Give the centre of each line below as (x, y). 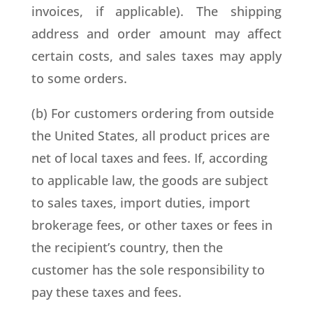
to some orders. (79, 78)
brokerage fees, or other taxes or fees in (152, 225)
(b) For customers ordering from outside (152, 113)
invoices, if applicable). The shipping (156, 11)
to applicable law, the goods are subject (150, 180)
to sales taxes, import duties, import (140, 203)
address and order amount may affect (156, 34)
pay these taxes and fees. (106, 292)
